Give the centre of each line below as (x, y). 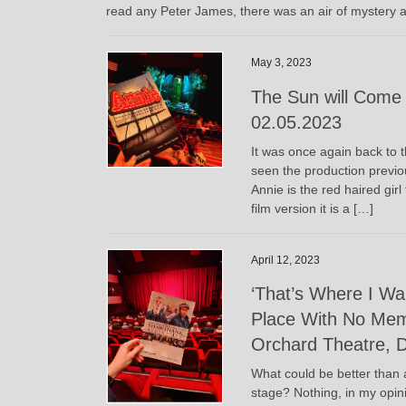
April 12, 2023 (285, 260)
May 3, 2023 (281, 62)
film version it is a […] (312, 208)
